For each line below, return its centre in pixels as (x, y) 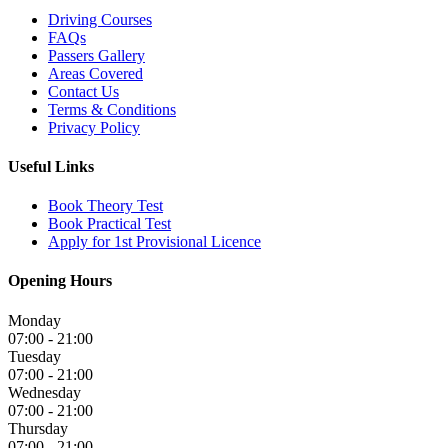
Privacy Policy (94, 127)
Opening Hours (60, 281)
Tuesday (34, 356)
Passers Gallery (96, 55)
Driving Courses (100, 19)
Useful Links (51, 166)
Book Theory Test (105, 206)
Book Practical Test (109, 224)
